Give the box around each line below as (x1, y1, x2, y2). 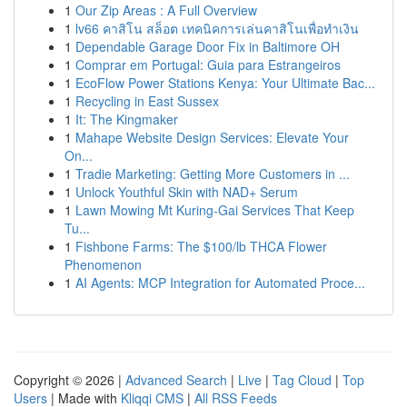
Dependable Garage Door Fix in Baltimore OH (75, 37, 340, 55)
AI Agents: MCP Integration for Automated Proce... (75, 273, 365, 292)
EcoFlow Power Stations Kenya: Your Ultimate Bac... (75, 74, 375, 92)
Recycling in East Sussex (75, 92, 219, 110)
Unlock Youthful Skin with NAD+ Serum (75, 183, 298, 201)
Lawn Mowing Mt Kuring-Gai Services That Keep (75, 201, 354, 219)
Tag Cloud (273, 371, 332, 389)
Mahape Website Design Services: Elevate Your (75, 128, 349, 146)
